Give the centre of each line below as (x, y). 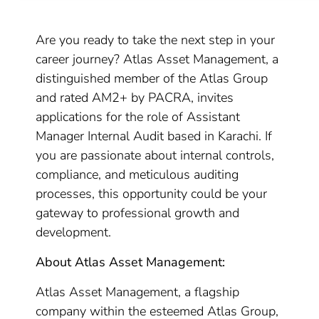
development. (74, 232)
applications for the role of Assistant (138, 117)
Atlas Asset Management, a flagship (138, 292)
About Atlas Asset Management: (131, 262)
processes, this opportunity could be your (152, 194)
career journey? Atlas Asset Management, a (157, 59)
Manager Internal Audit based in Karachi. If (154, 136)
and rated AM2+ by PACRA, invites (135, 98)
